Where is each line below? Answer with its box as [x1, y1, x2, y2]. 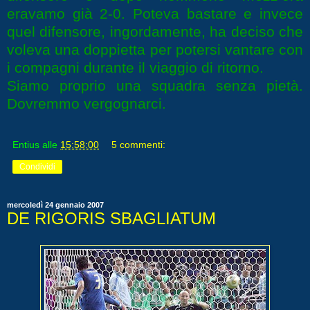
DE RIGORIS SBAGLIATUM [7, 209, 216, 228]
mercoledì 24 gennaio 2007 [7, 201, 104, 210]
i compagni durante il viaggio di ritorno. [7, 60, 264, 76]
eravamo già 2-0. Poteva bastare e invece [7, 6, 303, 22]
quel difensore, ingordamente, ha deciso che [7, 24, 303, 40]
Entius [12, 139, 39, 151]
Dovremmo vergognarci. [7, 95, 166, 112]
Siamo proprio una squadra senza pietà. [7, 77, 303, 94]
